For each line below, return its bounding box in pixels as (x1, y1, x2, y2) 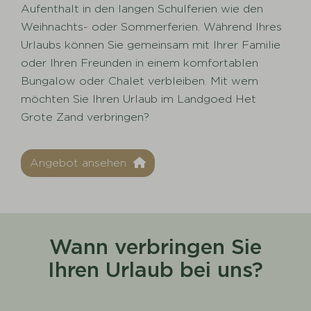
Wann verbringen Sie (49, 234, 262, 260)
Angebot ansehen (30, 156, 131, 170)
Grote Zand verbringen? (21, 110, 150, 124)
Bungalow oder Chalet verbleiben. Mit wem (21, 74, 259, 88)
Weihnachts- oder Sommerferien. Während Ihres (21, 20, 283, 34)
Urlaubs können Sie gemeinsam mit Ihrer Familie (21, 38, 281, 52)
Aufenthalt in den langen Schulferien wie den (21, 2, 264, 16)
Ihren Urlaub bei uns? (48, 257, 263, 283)
